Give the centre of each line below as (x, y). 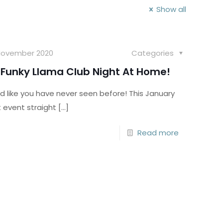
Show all (171, 9)
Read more (158, 133)
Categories (153, 53)
